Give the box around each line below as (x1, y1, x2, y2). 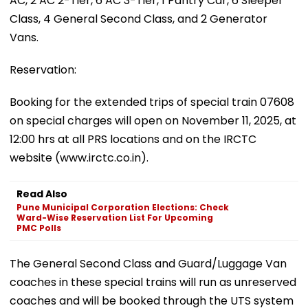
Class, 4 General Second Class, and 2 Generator (10, 10, 267, 27)
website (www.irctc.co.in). (10, 149, 148, 166)
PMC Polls (16, 221, 61, 234)
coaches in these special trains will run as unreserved (10, 274, 296, 290)
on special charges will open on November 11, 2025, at (10, 112, 296, 129)
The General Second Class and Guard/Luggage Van (10, 255, 287, 272)
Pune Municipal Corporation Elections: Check (16, 201, 229, 213)
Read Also (16, 186, 67, 201)
